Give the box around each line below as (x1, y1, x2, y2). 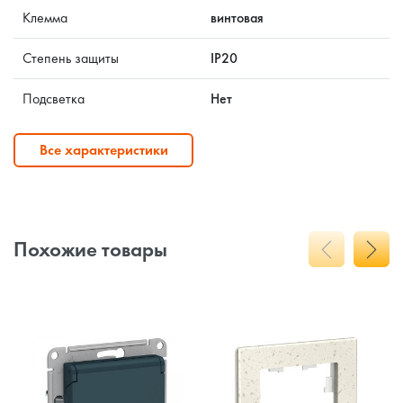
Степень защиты (22, 49, 119, 68)
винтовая (210, 8, 264, 28)
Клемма (22, 8, 67, 28)
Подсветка (22, 89, 85, 109)
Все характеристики (39, 140, 168, 160)
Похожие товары (13, 236, 167, 264)
